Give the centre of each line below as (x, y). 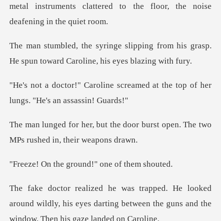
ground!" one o (92, 164)
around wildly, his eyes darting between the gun (94, 203)
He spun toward (38, 61)
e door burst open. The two (164, 125)
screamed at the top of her (164, 85)
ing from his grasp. (177, 46)
